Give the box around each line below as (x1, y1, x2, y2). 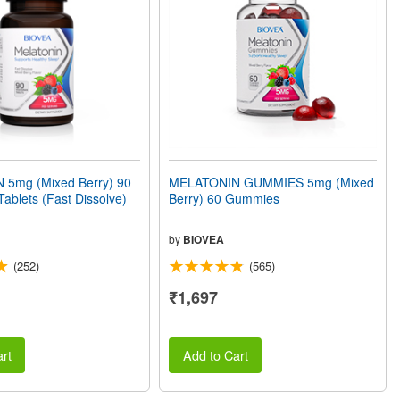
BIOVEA (183, 231, 225, 247)
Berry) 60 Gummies (169, 189, 280, 207)
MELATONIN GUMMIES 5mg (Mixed (169, 173, 375, 191)
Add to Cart (182, 346, 248, 365)
